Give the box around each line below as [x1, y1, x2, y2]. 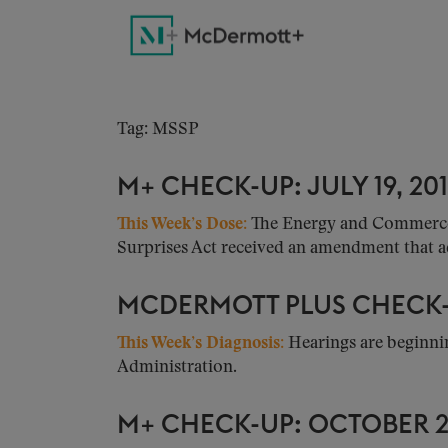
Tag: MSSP [117, 121, 199, 138]
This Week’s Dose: [117, 216, 247, 233]
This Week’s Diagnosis [117, 335, 280, 352]
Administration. [117, 359, 237, 376]
